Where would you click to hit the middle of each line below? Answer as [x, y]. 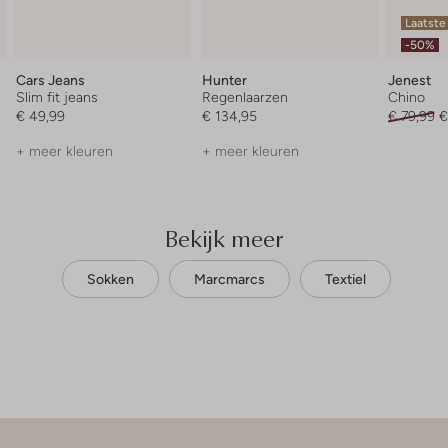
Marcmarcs [229, 279]
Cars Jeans [51, 80]
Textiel [345, 279]
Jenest [409, 80]
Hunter [225, 80]
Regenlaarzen [245, 97]
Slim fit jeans [57, 97]
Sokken [110, 279]
